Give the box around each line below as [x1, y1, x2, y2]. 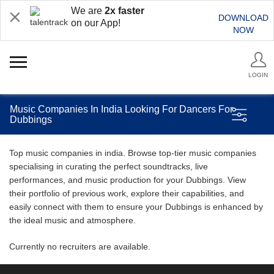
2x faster [105, 6, 144, 16]
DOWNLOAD [218, 13, 268, 23]
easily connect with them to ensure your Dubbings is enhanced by [9, 202, 263, 212]
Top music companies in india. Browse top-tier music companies [9, 148, 256, 158]
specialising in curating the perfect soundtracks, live [9, 161, 208, 171]
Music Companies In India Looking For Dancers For [10, 104, 233, 114]
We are [71, 6, 105, 16]
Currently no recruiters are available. [9, 242, 150, 251]
